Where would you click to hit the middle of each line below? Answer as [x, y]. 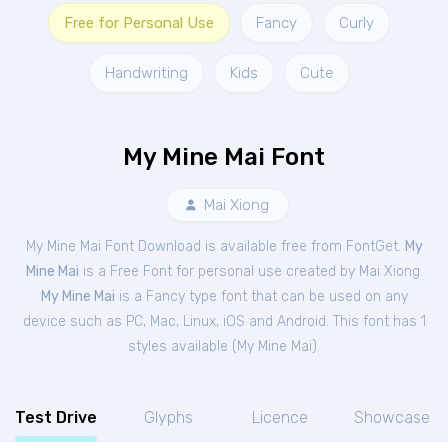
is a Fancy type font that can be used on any [261, 296]
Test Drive [56, 417]
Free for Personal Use [139, 23]
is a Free [110, 271]
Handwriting [146, 73]
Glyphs [168, 417]
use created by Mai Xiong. [340, 271]
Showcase [392, 417]
